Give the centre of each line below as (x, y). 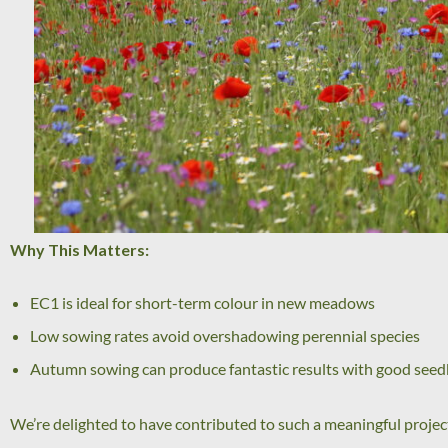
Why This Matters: (79, 250)
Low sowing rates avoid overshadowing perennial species (225, 335)
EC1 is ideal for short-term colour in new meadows (202, 302)
